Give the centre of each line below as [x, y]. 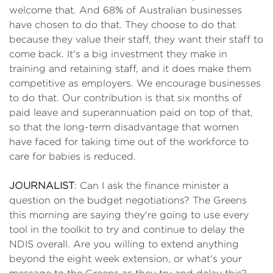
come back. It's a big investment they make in [118, 54]
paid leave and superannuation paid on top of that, [131, 112]
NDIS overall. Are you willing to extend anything [124, 244]
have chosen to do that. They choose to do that [122, 25]
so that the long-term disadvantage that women [124, 127]
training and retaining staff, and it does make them [130, 69]
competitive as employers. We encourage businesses [135, 83]
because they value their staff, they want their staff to [136, 39]
